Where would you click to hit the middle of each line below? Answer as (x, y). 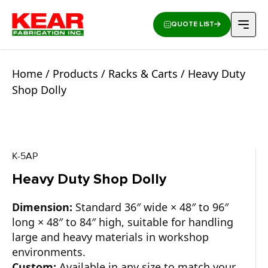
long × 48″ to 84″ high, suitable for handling (123, 222)
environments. (49, 252)
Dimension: (42, 207)
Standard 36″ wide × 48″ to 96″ (150, 207)
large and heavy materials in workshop (110, 237)
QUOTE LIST (192, 24)
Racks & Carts (143, 74)
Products (75, 74)
